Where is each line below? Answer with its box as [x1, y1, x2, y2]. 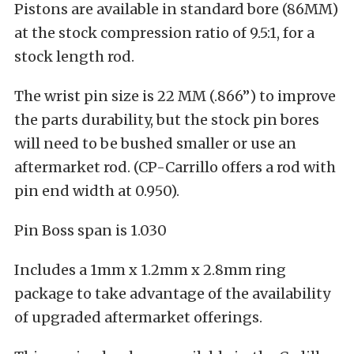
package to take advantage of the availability [14, 284, 330, 303]
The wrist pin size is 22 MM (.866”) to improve [14, 87, 336, 106]
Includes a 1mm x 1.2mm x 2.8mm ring [14, 261, 286, 280]
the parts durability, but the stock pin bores [14, 111, 319, 130]
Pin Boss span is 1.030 [14, 221, 167, 240]
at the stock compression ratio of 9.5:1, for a [14, 24, 314, 43]
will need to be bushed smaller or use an [14, 134, 296, 153]
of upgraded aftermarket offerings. [14, 308, 262, 327]
